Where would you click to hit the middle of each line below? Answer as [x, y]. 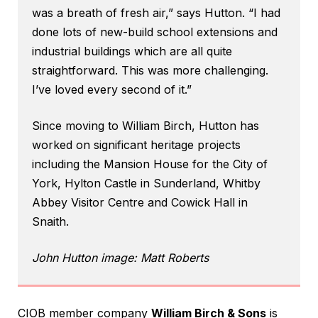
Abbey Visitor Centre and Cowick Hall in [140, 203]
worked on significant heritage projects [136, 145]
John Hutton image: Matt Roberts [120, 258]
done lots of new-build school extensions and [155, 32]
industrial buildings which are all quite [132, 51]
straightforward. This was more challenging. [150, 71]
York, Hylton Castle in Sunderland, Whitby [146, 183]
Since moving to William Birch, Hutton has [146, 126]
